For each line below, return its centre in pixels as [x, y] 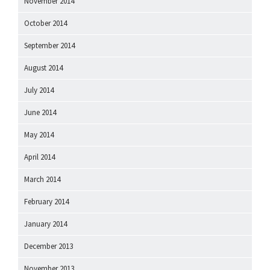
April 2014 [39, 157]
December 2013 [49, 246]
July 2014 [39, 90]
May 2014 [39, 135]
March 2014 [42, 180]
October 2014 [46, 24]
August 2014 [43, 68]
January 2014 [46, 224]
